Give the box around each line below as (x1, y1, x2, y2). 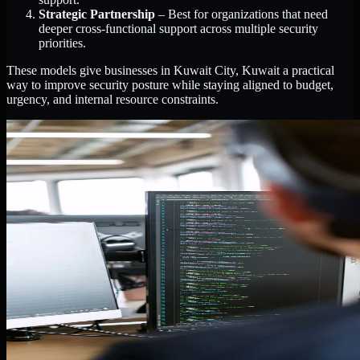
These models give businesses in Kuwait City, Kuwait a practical (6, 63, 334, 78)
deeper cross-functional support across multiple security (39, 22, 318, 36)
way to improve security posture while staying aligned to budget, (6, 78, 333, 92)
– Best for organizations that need (155, 7, 328, 22)
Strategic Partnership (39, 7, 155, 22)
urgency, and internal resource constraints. (6, 92, 219, 107)
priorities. (39, 36, 86, 51)
